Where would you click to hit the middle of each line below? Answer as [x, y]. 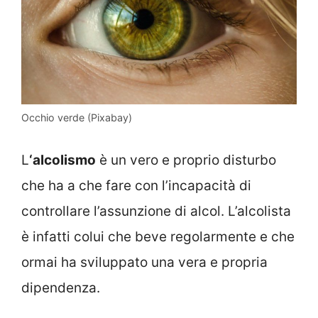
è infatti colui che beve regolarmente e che [158, 236]
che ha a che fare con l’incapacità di [136, 185]
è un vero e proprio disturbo [186, 160]
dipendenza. [61, 287]
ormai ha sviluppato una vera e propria [144, 262]
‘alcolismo [62, 160]
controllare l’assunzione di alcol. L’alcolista [156, 211]
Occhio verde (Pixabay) [77, 118]
